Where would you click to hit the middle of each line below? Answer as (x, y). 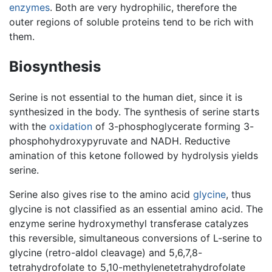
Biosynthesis (55, 67)
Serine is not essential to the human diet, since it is (126, 97)
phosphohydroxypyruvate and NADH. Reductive (120, 141)
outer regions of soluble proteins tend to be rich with (131, 22)
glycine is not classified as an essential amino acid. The (136, 209)
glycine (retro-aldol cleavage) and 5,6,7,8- (106, 252)
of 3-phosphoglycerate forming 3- (173, 126)
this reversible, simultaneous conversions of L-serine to (136, 238)
